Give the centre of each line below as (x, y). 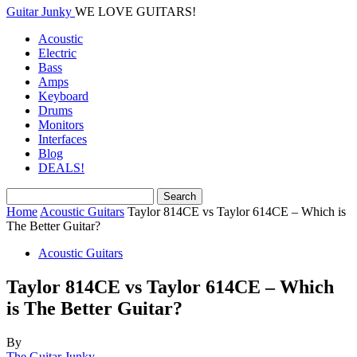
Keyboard (63, 96)
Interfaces (63, 139)
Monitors (61, 125)
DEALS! (61, 168)
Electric (57, 53)
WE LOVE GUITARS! (135, 12)
